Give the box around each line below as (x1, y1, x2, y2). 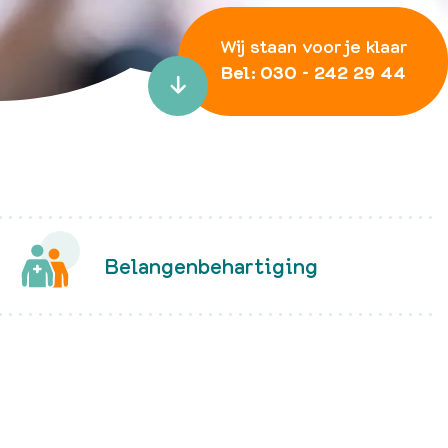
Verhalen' (276, 31, 353, 56)
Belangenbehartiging (104, 251, 318, 280)
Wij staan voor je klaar (219, 33, 407, 59)
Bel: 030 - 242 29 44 (220, 59, 406, 86)
